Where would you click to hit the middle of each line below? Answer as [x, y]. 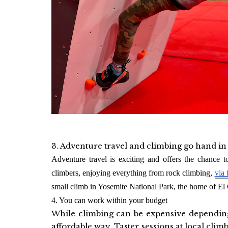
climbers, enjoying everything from [108, 173]
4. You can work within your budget [109, 200]
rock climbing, [189, 173]
